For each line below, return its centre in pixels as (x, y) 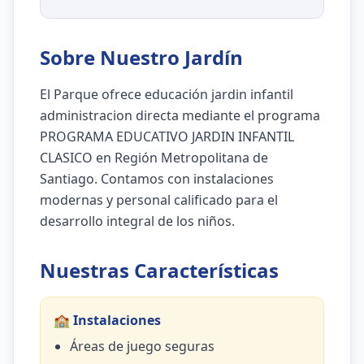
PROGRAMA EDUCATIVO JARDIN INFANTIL (167, 136)
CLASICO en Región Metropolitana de (154, 158)
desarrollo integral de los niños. (137, 221)
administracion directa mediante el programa (180, 115)
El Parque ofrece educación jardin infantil (167, 94)
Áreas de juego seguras (142, 346)
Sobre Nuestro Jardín (141, 57)
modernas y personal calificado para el (159, 200)
